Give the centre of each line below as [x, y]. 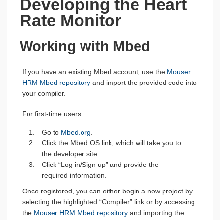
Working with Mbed [85, 46]
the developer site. [70, 153]
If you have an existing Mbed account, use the [95, 71]
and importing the [156, 212]
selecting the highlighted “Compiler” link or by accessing [109, 202]
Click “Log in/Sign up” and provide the [100, 164]
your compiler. [44, 93]
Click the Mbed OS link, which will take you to [111, 143]
